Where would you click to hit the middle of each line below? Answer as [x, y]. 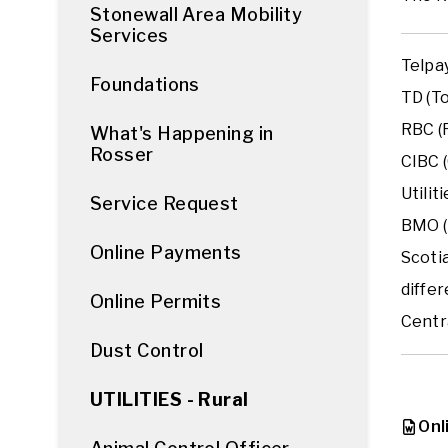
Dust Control [147, 350]
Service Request [164, 203]
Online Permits [156, 301]
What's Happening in [182, 133]
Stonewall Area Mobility [196, 14]
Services [129, 35]
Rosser [122, 154]
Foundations [145, 84]
